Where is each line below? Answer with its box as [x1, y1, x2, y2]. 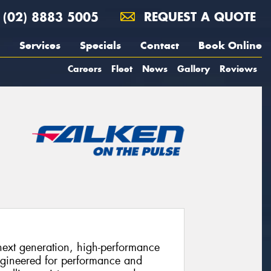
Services [19, 39, 60, 52]
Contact [140, 39, 179, 52]
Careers [68, 63, 102, 74]
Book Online [198, 39, 262, 52]
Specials [80, 39, 121, 52]
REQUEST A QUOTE [140, 9, 256, 24]
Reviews [220, 63, 257, 74]
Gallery [177, 63, 210, 74]
